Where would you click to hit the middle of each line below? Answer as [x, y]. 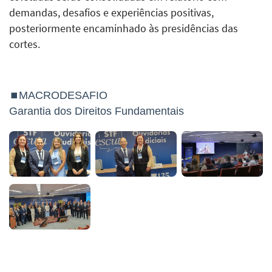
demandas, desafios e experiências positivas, [111, 12]
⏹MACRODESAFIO [58, 95]
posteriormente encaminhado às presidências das [124, 28]
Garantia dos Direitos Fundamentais [97, 111]
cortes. [25, 44]
